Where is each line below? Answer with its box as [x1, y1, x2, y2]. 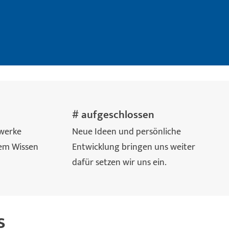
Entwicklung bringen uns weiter [72, 139, 196, 154]
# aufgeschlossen [72, 106, 155, 124]
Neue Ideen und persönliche [72, 124, 181, 139]
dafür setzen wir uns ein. [72, 154, 167, 170]
